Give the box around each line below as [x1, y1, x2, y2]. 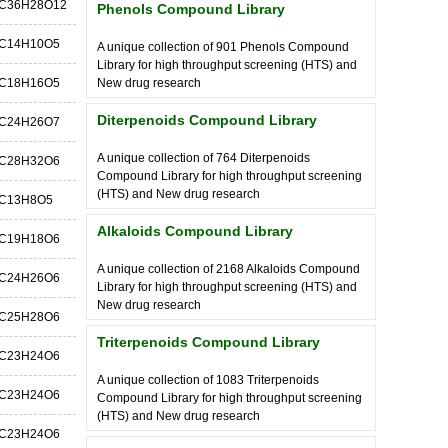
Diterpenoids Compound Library [97, 112, 317, 128]
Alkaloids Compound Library [97, 223, 293, 239]
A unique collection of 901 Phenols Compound [97, 40, 349, 54]
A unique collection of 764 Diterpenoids [97, 151, 310, 165]
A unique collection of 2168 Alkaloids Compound [97, 262, 360, 276]
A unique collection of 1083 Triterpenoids [97, 373, 319, 387]
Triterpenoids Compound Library [97, 334, 320, 350]
